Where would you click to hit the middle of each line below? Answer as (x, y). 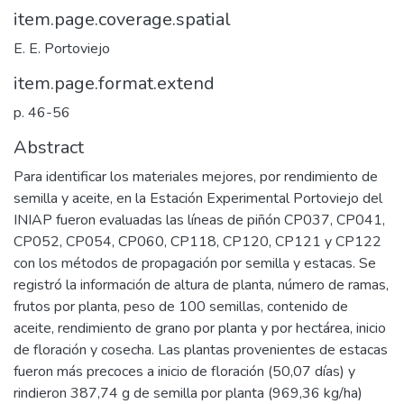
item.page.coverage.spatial (122, 19)
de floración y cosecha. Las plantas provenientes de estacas (201, 349)
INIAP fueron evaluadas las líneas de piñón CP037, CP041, (199, 220)
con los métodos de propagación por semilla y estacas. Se (195, 263)
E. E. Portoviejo (62, 48)
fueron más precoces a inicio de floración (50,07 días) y (184, 371)
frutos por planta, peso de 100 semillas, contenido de (181, 306)
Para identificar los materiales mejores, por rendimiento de (196, 176)
